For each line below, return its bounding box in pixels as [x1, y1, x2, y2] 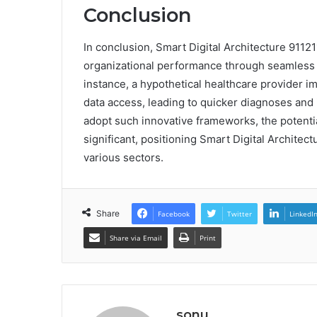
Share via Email [110, 232, 162, 243]
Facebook [158, 208, 190, 219]
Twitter [227, 208, 252, 219]
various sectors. [83, 150, 163, 164]
